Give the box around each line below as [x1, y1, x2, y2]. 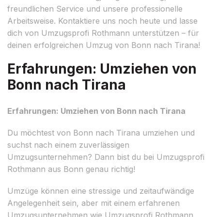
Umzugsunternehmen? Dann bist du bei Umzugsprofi [7, 152, 204, 162]
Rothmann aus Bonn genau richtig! [7, 164, 135, 174]
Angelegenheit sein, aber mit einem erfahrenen [7, 198, 180, 208]
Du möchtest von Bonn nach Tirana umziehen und [7, 127, 195, 138]
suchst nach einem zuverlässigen [7, 139, 129, 150]
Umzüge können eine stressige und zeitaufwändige [7, 186, 194, 196]
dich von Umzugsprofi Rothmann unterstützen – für [7, 28, 199, 38]
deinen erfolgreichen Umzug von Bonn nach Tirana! [7, 40, 200, 50]
